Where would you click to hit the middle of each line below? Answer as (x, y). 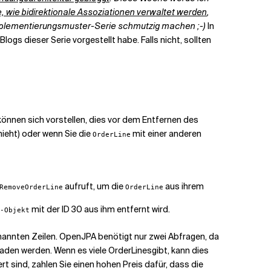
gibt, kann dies (180, 250)
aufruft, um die (94, 186)
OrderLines (130, 250)
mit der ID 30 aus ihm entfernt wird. (100, 209)
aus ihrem (184, 186)
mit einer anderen (166, 134)
